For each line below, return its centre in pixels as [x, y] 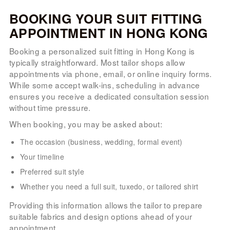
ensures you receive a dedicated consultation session [109, 96]
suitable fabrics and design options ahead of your [101, 216]
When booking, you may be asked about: [86, 123]
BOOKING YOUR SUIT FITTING [106, 18]
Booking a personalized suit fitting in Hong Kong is [102, 51]
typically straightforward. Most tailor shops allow [97, 62]
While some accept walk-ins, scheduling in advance [104, 84]
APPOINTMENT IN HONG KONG [108, 33]
